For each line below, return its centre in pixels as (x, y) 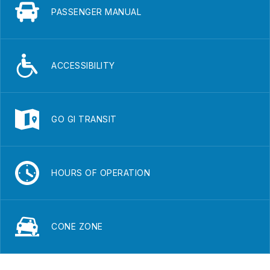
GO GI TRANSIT (84, 119)
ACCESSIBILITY (83, 65)
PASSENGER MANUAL (96, 11)
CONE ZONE (77, 226)
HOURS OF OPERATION (101, 172)
